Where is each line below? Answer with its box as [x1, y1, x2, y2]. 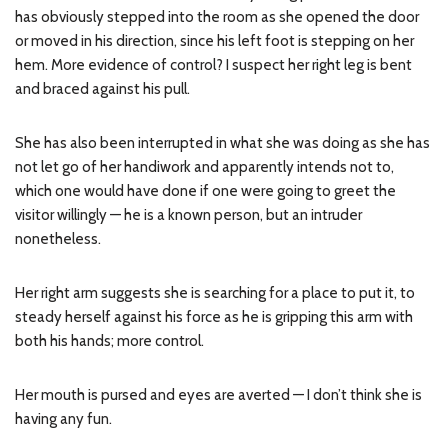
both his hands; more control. [15, 332, 204, 350]
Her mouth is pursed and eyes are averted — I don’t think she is [15, 386, 422, 404]
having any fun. [15, 410, 112, 428]
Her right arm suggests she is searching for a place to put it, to [15, 284, 415, 302]
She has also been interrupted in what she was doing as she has [15, 134, 430, 152]
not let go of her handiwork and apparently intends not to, [15, 158, 394, 176]
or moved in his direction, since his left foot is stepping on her [15, 32, 414, 50]
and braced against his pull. [15, 80, 190, 98]
